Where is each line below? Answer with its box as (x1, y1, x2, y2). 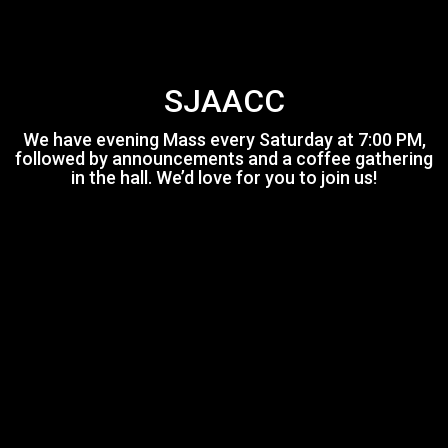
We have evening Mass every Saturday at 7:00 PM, (22, 128, 426, 150)
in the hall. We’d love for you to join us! (71, 166, 377, 188)
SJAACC (163, 81, 285, 120)
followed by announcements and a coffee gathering (15, 147, 433, 169)
